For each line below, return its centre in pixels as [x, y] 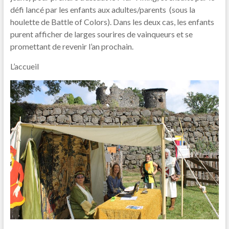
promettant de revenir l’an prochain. [72, 46]
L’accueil [24, 66]
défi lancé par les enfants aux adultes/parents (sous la [102, 9]
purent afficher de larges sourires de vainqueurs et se [101, 34]
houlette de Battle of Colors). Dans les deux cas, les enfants [112, 22]
